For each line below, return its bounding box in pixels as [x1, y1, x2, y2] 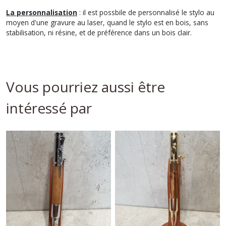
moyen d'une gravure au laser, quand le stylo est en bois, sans [6, 17, 208, 27]
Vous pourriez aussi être [6, 77, 165, 96]
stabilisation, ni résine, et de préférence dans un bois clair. [6, 27, 192, 37]
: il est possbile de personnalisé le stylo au [77, 7, 214, 17]
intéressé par [6, 98, 92, 118]
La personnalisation [6, 7, 77, 17]
